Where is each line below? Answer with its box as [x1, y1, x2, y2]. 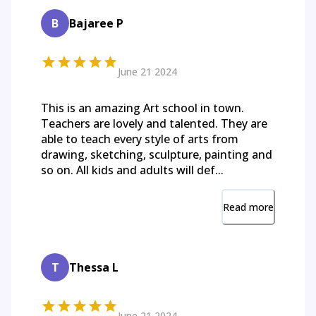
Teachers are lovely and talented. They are [41, 116, 267, 132]
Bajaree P [69, 16, 123, 32]
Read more [223, 200, 274, 214]
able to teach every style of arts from [41, 131, 238, 147]
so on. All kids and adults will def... [41, 162, 224, 178]
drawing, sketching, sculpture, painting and [41, 147, 272, 163]
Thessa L [69, 260, 119, 276]
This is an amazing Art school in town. [41, 100, 244, 116]
